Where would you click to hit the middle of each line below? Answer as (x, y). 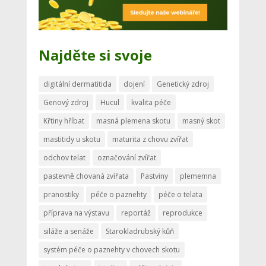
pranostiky (61, 195)
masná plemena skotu (133, 121)
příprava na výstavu (76, 213)
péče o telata (180, 195)
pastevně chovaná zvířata (86, 176)
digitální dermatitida (77, 84)
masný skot (201, 121)
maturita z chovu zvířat (150, 140)
